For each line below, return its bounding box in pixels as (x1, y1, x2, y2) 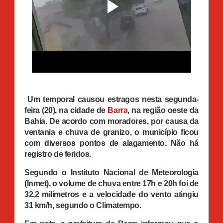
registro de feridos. (24, 149, 92, 158)
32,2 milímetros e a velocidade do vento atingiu (24, 190, 199, 199)
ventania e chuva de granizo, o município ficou (24, 127, 199, 136)
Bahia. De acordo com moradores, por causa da (24, 116, 199, 125)
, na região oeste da (127, 106, 199, 114)
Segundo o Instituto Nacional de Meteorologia (24, 168, 199, 177)
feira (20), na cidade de (24, 106, 106, 114)
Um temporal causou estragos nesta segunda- (27, 95, 199, 104)
